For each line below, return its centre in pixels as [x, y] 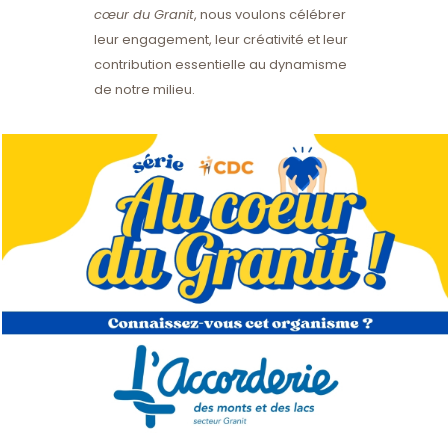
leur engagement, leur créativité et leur [221, 39]
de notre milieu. [144, 89]
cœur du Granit [144, 14]
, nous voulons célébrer [270, 14]
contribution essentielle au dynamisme [220, 64]
